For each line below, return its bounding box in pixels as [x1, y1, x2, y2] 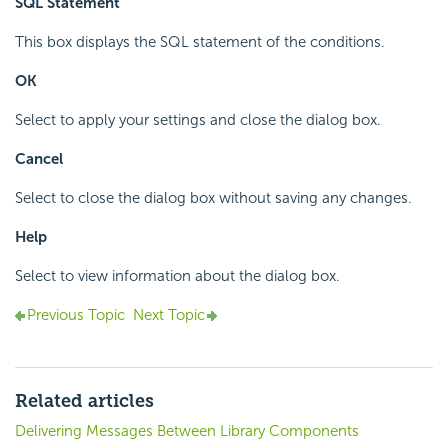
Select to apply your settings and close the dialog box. [15, 111, 381, 130]
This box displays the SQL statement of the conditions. [15, 33, 385, 52]
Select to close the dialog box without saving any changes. [15, 189, 412, 208]
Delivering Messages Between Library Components [15, 422, 359, 441]
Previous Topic [27, 306, 125, 325]
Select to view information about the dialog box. [15, 267, 340, 286]
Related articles [15, 390, 154, 413]
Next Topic [133, 306, 205, 325]
